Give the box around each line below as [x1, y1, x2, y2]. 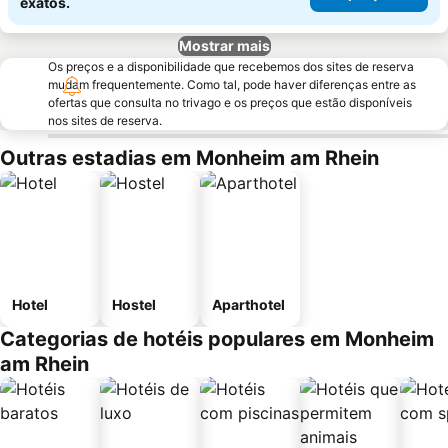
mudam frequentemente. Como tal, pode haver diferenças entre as [48, 77, 416, 92]
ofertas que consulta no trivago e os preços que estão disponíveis [48, 95, 412, 110]
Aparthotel [212, 296, 285, 313]
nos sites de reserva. [48, 113, 162, 128]
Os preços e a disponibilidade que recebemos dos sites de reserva [48, 59, 414, 74]
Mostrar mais [178, 37, 270, 54]
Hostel [112, 296, 156, 313]
